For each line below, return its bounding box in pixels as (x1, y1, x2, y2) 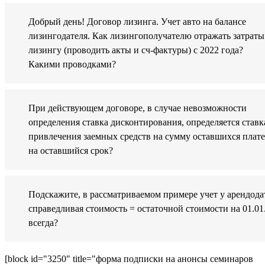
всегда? (28, 218, 58, 228)
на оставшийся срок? (28, 146, 113, 156)
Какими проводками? (28, 59, 116, 70)
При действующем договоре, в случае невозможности (28, 103, 247, 114)
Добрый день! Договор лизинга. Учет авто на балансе (28, 17, 246, 27)
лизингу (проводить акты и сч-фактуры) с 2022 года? (28, 45, 243, 56)
